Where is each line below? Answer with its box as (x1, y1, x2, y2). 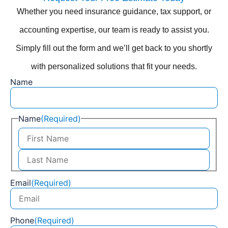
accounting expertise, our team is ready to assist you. (19, 25, 209, 34)
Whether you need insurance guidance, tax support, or (17, 7, 211, 16)
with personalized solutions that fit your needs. (31, 62, 197, 71)
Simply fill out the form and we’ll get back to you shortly (16, 43, 212, 52)
